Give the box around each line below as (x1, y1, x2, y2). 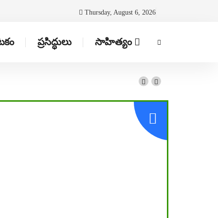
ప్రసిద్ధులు (37, 36, 72, 47)
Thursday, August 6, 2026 (83, 8, 156, 16)
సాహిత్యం (95, 36, 132, 47)
